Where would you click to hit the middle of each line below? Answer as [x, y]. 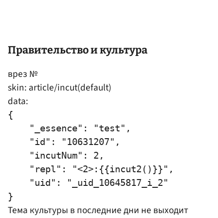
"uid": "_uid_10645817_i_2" [88, 182]
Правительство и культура [78, 50]
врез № [23, 74]
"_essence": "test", [69, 128]
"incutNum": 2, [56, 155]
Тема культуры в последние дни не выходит [98, 210]
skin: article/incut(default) [60, 87]
